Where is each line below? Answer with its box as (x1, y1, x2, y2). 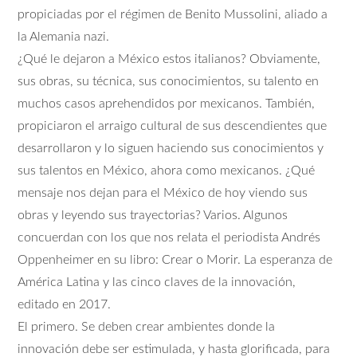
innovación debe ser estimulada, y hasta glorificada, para (18, 342, 331, 355)
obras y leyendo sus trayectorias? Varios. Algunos (18, 208, 288, 222)
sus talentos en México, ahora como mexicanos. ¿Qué (18, 163, 316, 177)
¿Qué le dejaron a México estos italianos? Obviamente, (18, 52, 321, 65)
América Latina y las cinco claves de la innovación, (18, 275, 296, 288)
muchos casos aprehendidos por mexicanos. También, (18, 96, 316, 110)
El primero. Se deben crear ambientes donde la (18, 320, 276, 333)
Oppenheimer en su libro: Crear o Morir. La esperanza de (18, 253, 333, 266)
